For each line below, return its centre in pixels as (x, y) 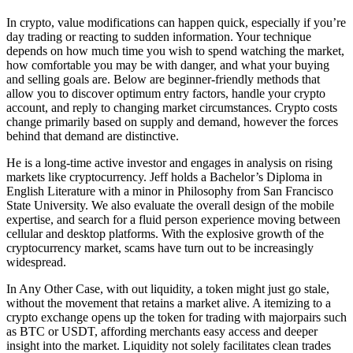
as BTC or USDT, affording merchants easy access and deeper (162, 331)
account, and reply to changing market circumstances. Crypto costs (172, 107)
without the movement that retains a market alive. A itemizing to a (169, 303)
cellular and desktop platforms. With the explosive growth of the (165, 233)
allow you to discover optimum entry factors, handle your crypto (166, 93)
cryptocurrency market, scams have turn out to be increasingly (160, 247)
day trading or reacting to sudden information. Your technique (159, 36)
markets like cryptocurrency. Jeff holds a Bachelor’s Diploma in (164, 176)
